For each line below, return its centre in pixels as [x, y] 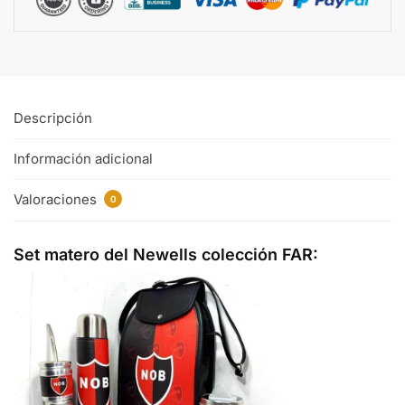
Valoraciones [57, 200]
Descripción [53, 118]
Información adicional [83, 159]
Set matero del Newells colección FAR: [166, 254]
